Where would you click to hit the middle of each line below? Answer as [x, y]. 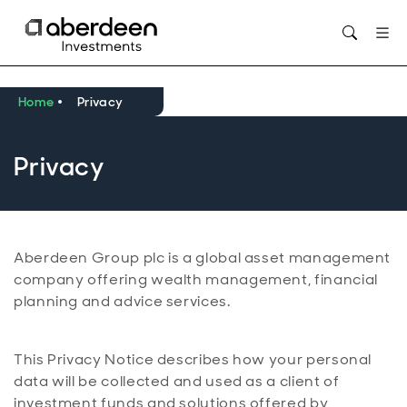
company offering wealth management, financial [196, 279]
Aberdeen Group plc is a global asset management [203, 258]
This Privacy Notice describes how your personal [193, 359]
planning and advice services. [122, 301]
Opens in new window [249, 15]
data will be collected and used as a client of [177, 381]
